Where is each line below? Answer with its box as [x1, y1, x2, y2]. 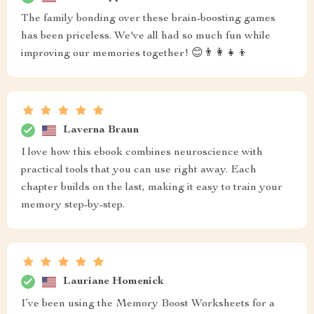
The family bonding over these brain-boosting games [21, 13, 275, 25]
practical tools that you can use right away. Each [21, 165, 257, 176]
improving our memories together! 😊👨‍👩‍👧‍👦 [21, 48, 248, 60]
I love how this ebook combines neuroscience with [21, 147, 263, 158]
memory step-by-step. [21, 200, 125, 211]
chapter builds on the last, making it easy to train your [21, 182, 282, 193]
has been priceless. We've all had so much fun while [21, 31, 271, 42]
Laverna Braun [63, 124, 139, 136]
